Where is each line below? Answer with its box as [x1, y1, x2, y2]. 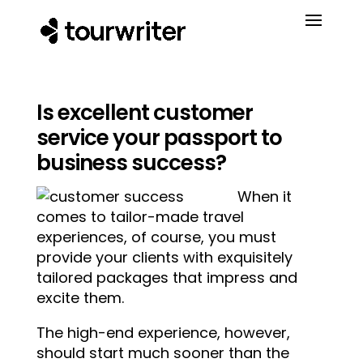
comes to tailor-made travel [36, 207, 244, 227]
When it [237, 186, 292, 207]
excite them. [36, 288, 124, 308]
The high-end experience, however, [36, 322, 290, 343]
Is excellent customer [36, 98, 253, 127]
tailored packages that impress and [36, 267, 297, 288]
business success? [36, 148, 226, 177]
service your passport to [36, 123, 282, 152]
